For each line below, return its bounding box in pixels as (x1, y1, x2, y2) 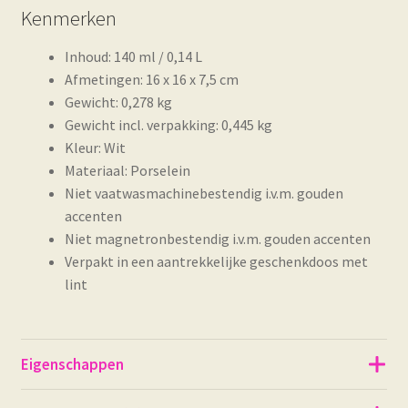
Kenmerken (20, 5, 117, 32)
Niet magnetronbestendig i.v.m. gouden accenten (64, 229, 371, 249)
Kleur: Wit (64, 138, 126, 158)
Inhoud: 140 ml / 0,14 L (64, 47, 202, 66)
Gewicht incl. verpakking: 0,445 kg (64, 116, 272, 135)
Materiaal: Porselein (64, 161, 190, 180)
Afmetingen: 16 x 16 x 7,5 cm (64, 70, 239, 89)
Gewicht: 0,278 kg (64, 93, 172, 112)
